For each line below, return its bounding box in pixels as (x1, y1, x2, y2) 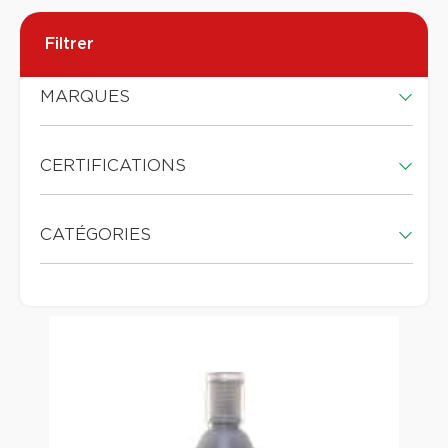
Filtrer (45, 33, 94, 53)
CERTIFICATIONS (40, 156, 186, 177)
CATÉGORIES (40, 225, 151, 246)
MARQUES (40, 87, 130, 108)
